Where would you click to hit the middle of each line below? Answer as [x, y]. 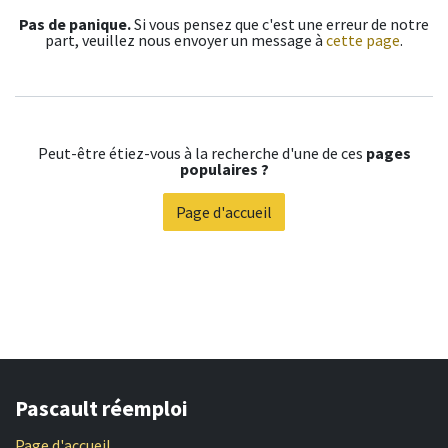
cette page [363, 40]
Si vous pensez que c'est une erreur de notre [280, 24]
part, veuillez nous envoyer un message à [185, 40]
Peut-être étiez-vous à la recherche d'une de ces [201, 153]
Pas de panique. [75, 24]
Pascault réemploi [101, 409]
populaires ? [224, 169]
